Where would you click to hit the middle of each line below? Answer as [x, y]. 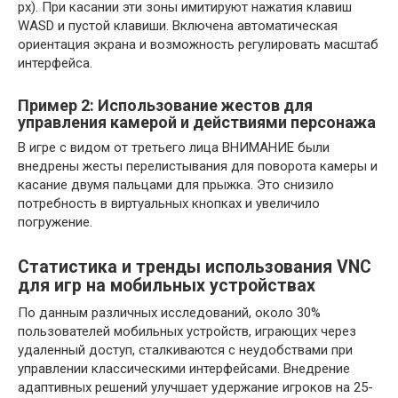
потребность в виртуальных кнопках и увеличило [169, 203]
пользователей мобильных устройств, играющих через [187, 331]
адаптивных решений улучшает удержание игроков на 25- [195, 387]
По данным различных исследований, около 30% [169, 312]
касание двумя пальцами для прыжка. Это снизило [176, 184]
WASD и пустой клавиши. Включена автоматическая [178, 25]
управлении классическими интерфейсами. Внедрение [184, 368]
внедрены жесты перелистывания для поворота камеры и [198, 166]
